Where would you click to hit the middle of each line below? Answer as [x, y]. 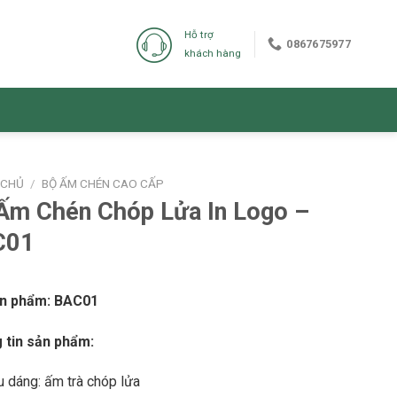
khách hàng [213, 54]
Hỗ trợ [199, 35]
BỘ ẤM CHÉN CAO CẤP [103, 183]
